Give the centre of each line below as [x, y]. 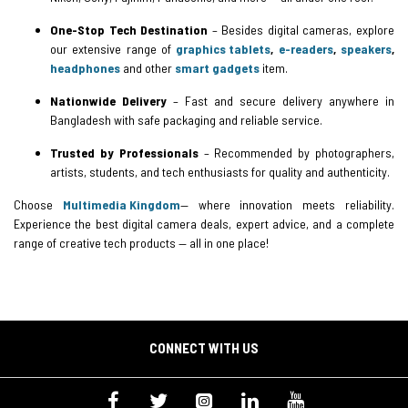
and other [149, 67]
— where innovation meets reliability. [287, 204]
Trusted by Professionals [124, 152]
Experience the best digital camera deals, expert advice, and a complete [204, 223]
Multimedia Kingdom [121, 204]
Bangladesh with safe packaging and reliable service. [186, 119]
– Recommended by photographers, [296, 152]
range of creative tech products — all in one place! [141, 242]
